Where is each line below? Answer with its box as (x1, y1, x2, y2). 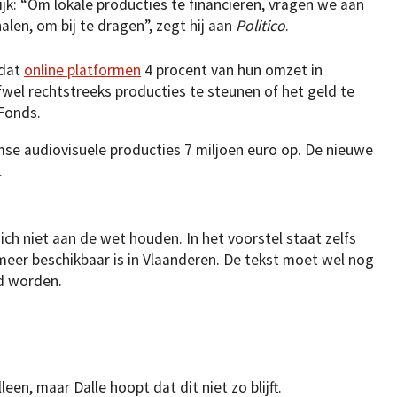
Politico (236, 15, 285, 35)
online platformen (24, 60, 141, 81)
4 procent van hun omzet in (141, 60, 323, 81)
